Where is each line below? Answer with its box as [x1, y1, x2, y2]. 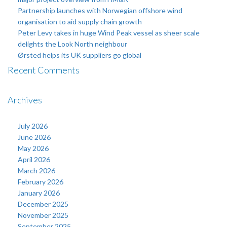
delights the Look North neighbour [18, 40, 127, 48]
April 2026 [18, 155, 50, 164]
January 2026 [18, 188, 60, 197]
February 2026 [18, 177, 63, 186]
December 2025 [18, 200, 68, 208]
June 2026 [18, 133, 51, 141]
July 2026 [18, 122, 48, 130]
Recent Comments [8, 64, 80, 75]
